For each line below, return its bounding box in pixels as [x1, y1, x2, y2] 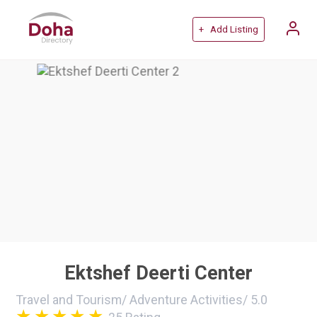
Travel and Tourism [16, 292, 122, 307]
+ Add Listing [198, 24, 258, 35]
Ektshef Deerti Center [64, 261, 253, 284]
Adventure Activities [129, 292, 243, 307]
